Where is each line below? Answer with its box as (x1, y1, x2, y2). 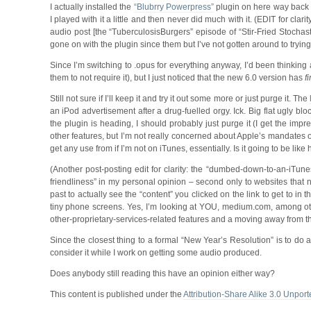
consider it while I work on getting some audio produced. (49, 247, 262, 258)
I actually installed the (49, 1, 134, 12)
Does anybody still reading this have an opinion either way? (49, 268, 275, 278)
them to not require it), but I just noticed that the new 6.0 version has (49, 72, 305, 83)
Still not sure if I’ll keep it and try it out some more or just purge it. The (49, 93, 310, 103)
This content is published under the (49, 289, 183, 299)
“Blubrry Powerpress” (133, 1, 214, 12)
